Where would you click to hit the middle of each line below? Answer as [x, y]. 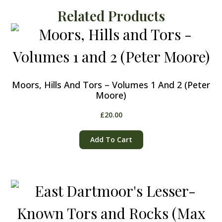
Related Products [111, 15]
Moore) [111, 95]
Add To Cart [111, 139]
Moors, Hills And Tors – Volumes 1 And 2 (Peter [111, 84]
